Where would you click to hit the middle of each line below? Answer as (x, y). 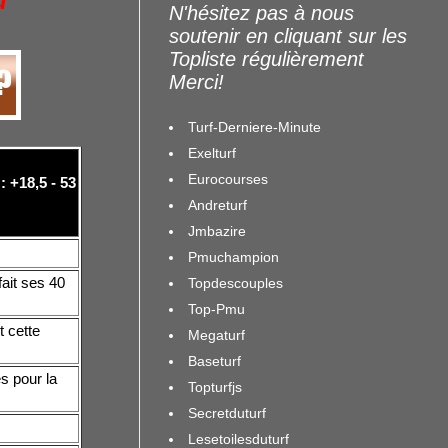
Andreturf (217, 204)
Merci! (196, 82)
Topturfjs (215, 386)
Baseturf (214, 360)
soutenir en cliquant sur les (288, 36)
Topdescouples (235, 282)
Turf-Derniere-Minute (254, 126)
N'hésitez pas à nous (261, 13)
